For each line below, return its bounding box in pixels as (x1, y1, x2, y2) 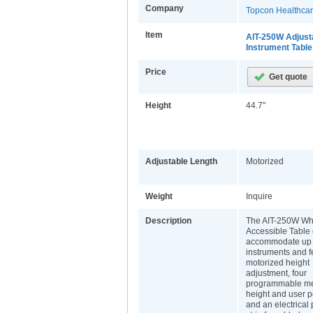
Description (145, 216, 191, 226)
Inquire (246, 191, 272, 201)
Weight (145, 191, 173, 201)
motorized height (246, 258, 310, 268)
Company (145, 3, 184, 13)
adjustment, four (246, 268, 307, 278)
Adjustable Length (145, 156, 217, 166)
